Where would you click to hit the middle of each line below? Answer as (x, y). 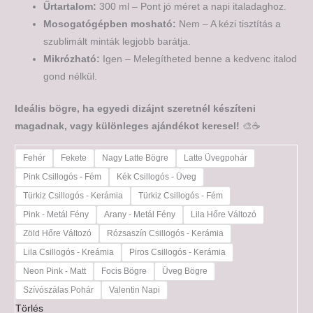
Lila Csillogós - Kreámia (69, 252)
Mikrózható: (72, 59)
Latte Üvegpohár (216, 158)
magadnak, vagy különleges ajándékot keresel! (128, 126)
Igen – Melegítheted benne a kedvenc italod (199, 59)
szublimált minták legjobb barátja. (117, 42)
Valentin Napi (135, 290)
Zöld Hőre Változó (58, 233)
